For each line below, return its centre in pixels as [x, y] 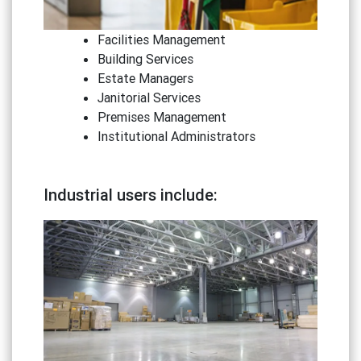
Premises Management [162, 117]
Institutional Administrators [177, 137]
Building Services [146, 59]
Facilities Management [162, 40]
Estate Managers [146, 79]
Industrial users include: [130, 195]
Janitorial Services [149, 98]
